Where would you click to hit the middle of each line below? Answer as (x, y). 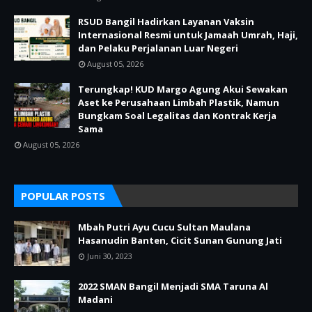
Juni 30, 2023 (110, 256)
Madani (95, 299)
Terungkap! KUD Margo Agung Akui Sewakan (183, 89)
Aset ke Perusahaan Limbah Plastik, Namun (179, 102)
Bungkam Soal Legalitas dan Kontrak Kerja (177, 116)
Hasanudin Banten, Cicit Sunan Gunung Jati (180, 240)
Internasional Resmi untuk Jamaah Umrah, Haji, (188, 35)
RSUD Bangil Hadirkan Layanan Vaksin (166, 22)
